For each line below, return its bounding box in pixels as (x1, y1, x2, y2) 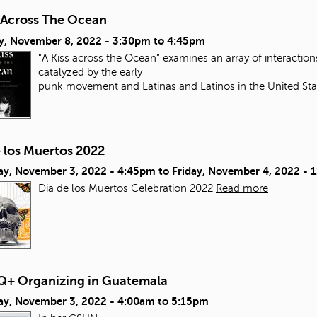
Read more (216, 182, 268, 194)
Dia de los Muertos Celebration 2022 (38, 182, 216, 194)
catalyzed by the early (38, 66, 142, 78)
